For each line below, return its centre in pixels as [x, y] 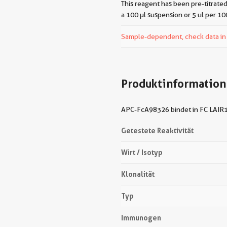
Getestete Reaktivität [157, 130]
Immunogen [141, 218]
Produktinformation [174, 84]
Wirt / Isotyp [142, 152]
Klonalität [138, 174]
